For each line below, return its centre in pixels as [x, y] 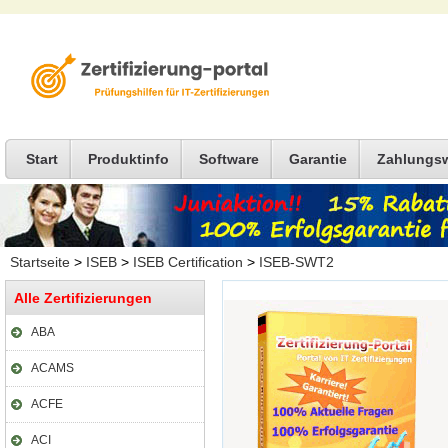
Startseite [40, 262]
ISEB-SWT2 [296, 262]
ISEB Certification [188, 262]
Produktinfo [128, 159]
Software [229, 159]
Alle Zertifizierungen [83, 298]
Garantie [318, 159]
